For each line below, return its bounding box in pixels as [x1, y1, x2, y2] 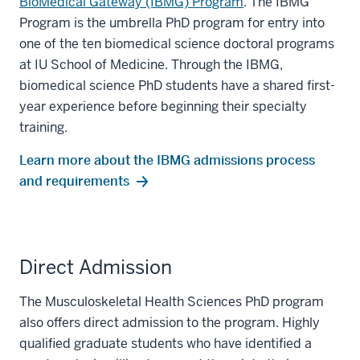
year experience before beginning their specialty [19, 98, 307, 115]
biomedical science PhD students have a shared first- [19, 77, 335, 94]
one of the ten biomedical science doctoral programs [19, 35, 334, 52]
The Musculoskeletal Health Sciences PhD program [19, 293, 324, 310]
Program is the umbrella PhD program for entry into [19, 14, 325, 31]
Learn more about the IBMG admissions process [19, 152, 315, 168]
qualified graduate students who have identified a [19, 335, 312, 352]
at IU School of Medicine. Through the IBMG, [19, 56, 283, 73]
